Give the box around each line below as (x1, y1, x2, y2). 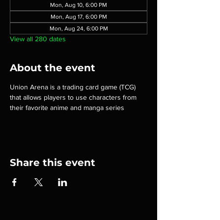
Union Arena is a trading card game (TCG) (10, 83, 137, 91)
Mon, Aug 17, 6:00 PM (50, 13, 107, 20)
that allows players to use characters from (10, 93, 138, 101)
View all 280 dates (10, 35, 66, 43)
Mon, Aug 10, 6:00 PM (50, 1, 107, 8)
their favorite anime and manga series (10, 104, 124, 111)
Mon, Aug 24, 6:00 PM (49, 25, 108, 32)
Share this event (10, 157, 95, 168)
